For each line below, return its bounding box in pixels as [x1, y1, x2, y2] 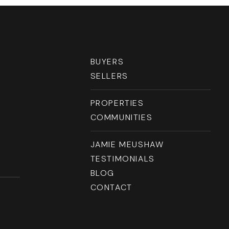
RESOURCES [17, 8, 86, 21]
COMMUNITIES [90, 112, 153, 123]
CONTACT [90, 182, 132, 193]
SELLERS [90, 71, 128, 81]
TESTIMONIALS [90, 153, 155, 164]
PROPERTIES [90, 98, 144, 108]
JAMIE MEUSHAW [90, 139, 164, 150]
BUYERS [90, 56, 124, 67]
